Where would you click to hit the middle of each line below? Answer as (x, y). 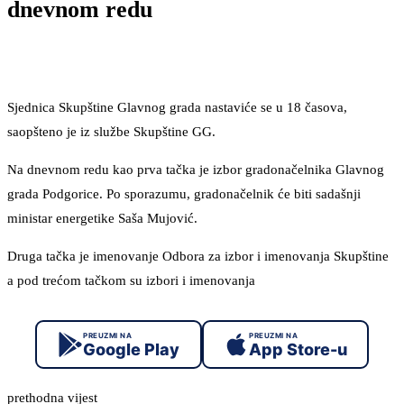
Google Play (131, 349)
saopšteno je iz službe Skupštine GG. (111, 132)
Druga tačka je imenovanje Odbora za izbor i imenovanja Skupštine (198, 257)
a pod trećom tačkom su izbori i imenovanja (131, 281)
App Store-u (298, 349)
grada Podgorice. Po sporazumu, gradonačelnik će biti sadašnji (184, 194)
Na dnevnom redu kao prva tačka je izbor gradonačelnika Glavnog (196, 170)
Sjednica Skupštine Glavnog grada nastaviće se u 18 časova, (177, 108)
